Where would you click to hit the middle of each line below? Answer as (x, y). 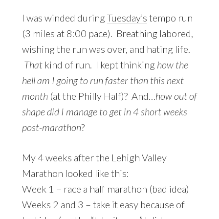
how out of (176, 96)
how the (172, 64)
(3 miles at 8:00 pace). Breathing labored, (107, 33)
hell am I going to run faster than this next (103, 80)
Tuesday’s (127, 17)
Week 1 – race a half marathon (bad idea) (105, 188)
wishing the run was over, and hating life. (106, 49)
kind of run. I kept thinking (99, 64)
